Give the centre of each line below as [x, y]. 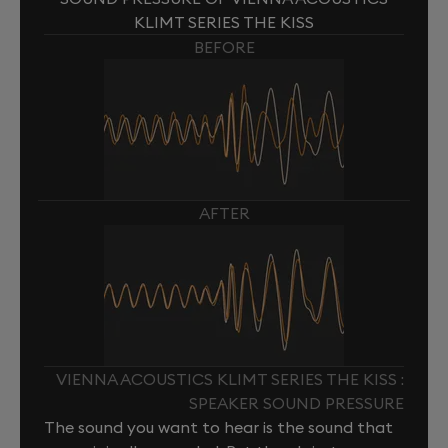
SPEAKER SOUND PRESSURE [296, 402]
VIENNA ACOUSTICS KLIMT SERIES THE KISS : [230, 378]
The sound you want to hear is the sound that [218, 426]
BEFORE [224, 47]
